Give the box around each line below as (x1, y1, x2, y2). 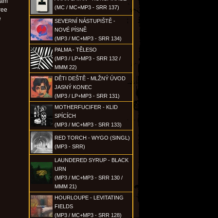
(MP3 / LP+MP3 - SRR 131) (54, 93, 120, 99)
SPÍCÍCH (54, 113, 76, 119)
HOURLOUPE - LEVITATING (54, 195, 124, 200)
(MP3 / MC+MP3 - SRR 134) (54, 36, 122, 41)
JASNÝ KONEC (54, 84, 92, 90)
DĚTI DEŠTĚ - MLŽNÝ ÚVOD (54, 75, 126, 81)
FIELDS (54, 203, 73, 209)
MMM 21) (54, 183, 77, 189)
